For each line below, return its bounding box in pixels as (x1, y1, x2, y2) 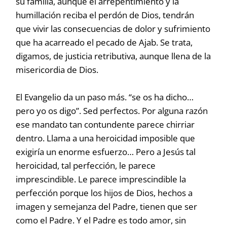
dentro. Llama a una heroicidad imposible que (16, 132, 196, 144)
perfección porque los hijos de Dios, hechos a (16, 187, 193, 199)
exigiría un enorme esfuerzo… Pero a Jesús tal (16, 146, 196, 158)
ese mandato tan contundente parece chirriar (16, 119, 195, 130)
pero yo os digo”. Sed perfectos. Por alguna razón (16, 105, 208, 117)
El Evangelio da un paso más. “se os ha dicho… (16, 91, 194, 103)
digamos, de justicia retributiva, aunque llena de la (16, 50, 211, 62)
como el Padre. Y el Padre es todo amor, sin (16, 214, 186, 226)
